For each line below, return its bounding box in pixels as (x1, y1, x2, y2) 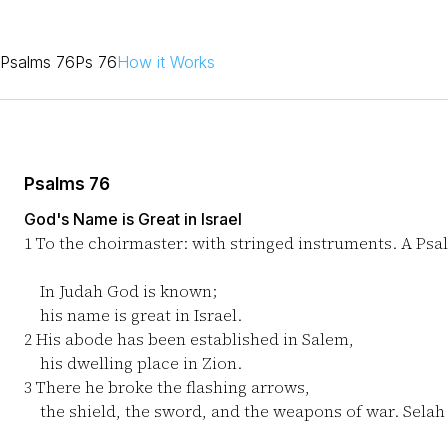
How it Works (117, 52, 215, 72)
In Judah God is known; (24, 280, 217, 302)
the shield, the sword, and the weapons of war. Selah (24, 400, 445, 422)
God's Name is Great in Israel (24, 209, 242, 229)
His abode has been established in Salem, (32, 328, 354, 350)
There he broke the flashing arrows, (32, 376, 310, 398)
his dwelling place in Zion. (24, 352, 242, 374)
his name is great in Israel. (24, 304, 242, 326)
